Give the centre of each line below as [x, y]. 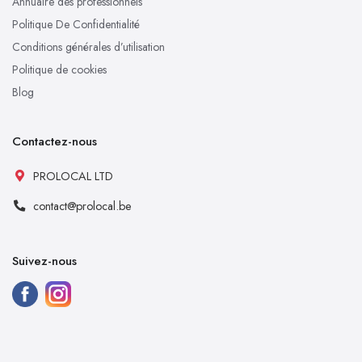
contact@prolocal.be [82, 206]
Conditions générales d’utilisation [88, 47]
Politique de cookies [59, 70]
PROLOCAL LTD [73, 177]
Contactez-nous [55, 142]
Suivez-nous [44, 261]
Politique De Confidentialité [76, 25]
